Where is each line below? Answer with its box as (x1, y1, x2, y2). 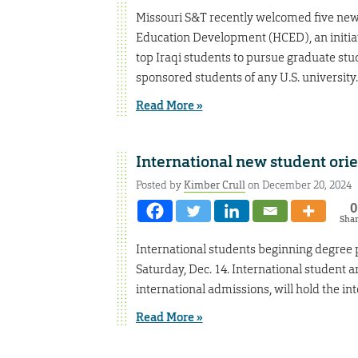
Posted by (135, 177, 184, 192)
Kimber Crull (183, 177, 245, 192)
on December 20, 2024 (245, 177, 352, 192)
